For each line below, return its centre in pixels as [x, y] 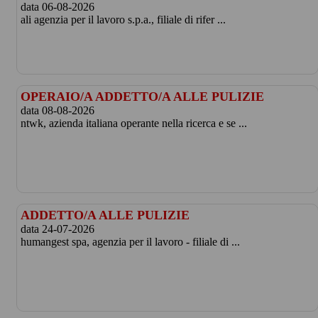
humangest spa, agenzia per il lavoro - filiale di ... [130, 242]
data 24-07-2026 [57, 229]
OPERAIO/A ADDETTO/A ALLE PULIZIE [142, 97]
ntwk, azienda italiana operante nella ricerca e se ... [133, 123]
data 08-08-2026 [57, 110]
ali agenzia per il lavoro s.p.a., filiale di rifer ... [123, 20]
